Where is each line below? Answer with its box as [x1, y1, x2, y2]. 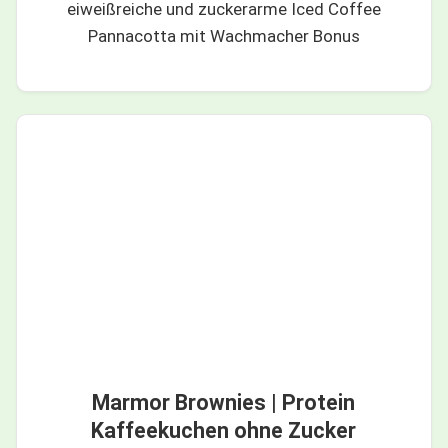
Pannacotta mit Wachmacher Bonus [87, 26, 360, 47]
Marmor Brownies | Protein [92, 390, 356, 416]
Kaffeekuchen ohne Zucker [91, 418, 357, 444]
